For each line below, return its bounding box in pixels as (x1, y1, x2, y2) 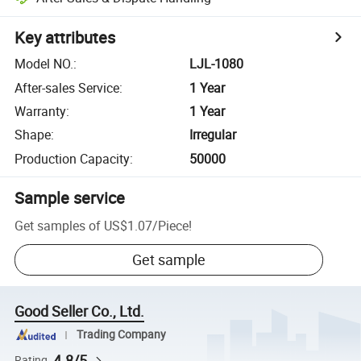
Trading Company (76, 327, 166, 342)
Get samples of (15, 216, 102, 234)
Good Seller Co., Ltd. (15, 301, 145, 322)
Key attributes (15, 27, 116, 49)
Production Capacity (15, 149, 131, 168)
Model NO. (15, 55, 74, 73)
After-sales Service (15, 78, 120, 97)
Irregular (189, 126, 237, 144)
